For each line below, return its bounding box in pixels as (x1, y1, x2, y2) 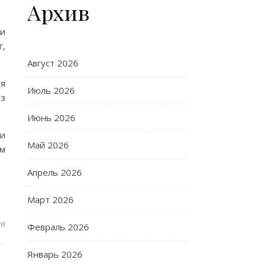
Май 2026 (27, 139, 69, 151)
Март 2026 (27, 194, 74, 205)
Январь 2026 (27, 248, 83, 260)
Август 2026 (27, 57, 78, 69)
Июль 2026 (27, 84, 75, 96)
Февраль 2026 (27, 221, 89, 233)
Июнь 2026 (27, 112, 75, 123)
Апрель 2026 (27, 166, 82, 178)
